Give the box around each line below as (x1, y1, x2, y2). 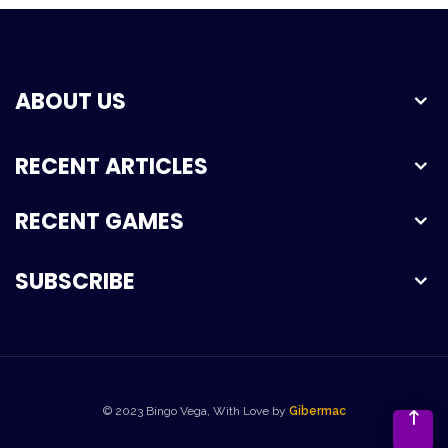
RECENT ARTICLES (15, 150, 208, 182)
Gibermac (288, 403, 346, 418)
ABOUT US (15, 85, 126, 117)
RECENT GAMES (15, 205, 184, 237)
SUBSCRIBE (15, 265, 135, 297)
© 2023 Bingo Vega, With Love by (102, 403, 289, 418)
